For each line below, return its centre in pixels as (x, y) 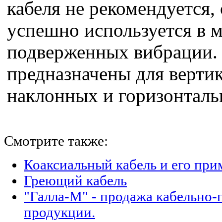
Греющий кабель (75, 181)
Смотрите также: (56, 141)
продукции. (59, 212)
